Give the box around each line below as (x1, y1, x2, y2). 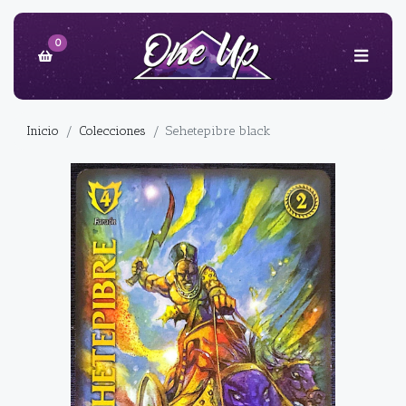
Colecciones (79, 123, 146, 140)
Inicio (26, 123, 59, 140)
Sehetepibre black (166, 123, 270, 140)
